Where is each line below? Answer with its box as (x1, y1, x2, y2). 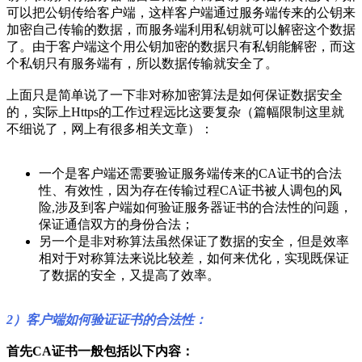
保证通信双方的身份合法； (39, 217, 194, 231)
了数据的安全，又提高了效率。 (39, 267, 220, 282)
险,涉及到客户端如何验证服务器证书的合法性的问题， (39, 200, 352, 214)
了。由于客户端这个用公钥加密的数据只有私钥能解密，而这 (6, 39, 356, 53)
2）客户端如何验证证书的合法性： (6, 312, 207, 326)
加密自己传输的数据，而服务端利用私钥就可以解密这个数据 (6, 22, 356, 36)
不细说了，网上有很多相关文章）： (6, 121, 213, 136)
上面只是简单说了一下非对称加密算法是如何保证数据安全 (6, 87, 343, 102)
